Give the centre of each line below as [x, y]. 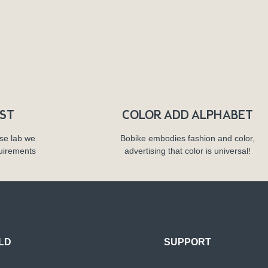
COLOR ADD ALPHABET [188, 115]
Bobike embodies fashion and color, [188, 138]
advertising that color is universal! [188, 150]
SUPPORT [188, 242]
